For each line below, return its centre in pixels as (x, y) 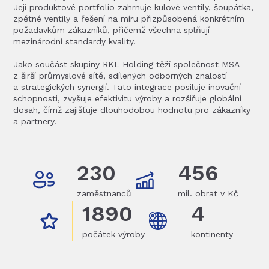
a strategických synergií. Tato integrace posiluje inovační (127, 87)
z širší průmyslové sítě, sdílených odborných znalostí (120, 76)
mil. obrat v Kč (208, 193)
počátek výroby (113, 234)
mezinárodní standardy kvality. (75, 41)
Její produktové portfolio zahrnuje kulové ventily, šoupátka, (134, 7)
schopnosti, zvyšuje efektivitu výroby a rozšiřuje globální (128, 98)
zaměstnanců (104, 193)
